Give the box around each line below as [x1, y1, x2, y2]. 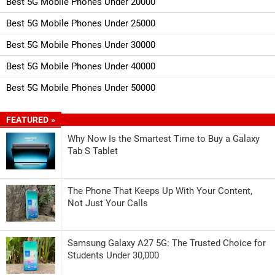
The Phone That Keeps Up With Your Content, [68, 185, 252, 196]
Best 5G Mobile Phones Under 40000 [6, 60, 155, 72]
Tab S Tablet [68, 145, 118, 157]
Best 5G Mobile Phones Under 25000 [6, 17, 155, 29]
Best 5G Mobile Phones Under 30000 [6, 39, 155, 50]
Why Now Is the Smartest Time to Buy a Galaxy [68, 133, 260, 144]
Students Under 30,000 [68, 249, 159, 261]
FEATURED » [6, 114, 55, 125]
